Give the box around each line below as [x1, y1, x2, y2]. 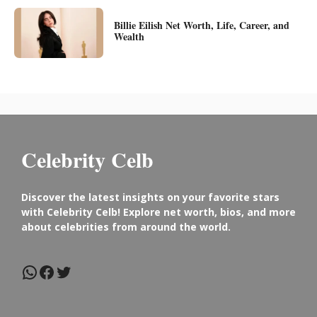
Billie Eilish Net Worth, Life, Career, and [113, 17, 289, 33]
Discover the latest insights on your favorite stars [21, 190, 279, 204]
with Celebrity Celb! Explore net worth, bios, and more [21, 204, 296, 219]
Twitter [54, 259, 113, 283]
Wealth [113, 28, 144, 44]
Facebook [38, 259, 111, 283]
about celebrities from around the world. [21, 219, 231, 234]
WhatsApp [21, 259, 101, 283]
